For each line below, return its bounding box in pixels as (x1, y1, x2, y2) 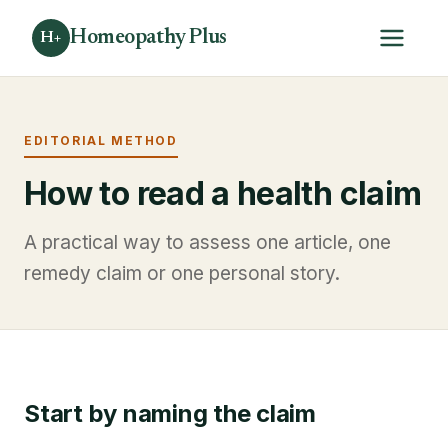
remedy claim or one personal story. (24, 261, 340, 285)
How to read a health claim (24, 173, 422, 213)
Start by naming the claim (24, 398, 316, 428)
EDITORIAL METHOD (24, 133, 178, 148)
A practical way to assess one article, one (24, 230, 391, 254)
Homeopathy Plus (70, 27, 227, 49)
